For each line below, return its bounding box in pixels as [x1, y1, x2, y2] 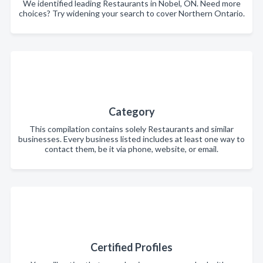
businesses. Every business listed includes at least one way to [18, 134, 245, 144]
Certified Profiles [90, 241, 173, 254]
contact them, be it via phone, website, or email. [45, 144, 218, 154]
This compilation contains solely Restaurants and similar [29, 124, 234, 134]
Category [108, 105, 155, 118]
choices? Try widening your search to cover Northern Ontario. [18, 8, 245, 18]
